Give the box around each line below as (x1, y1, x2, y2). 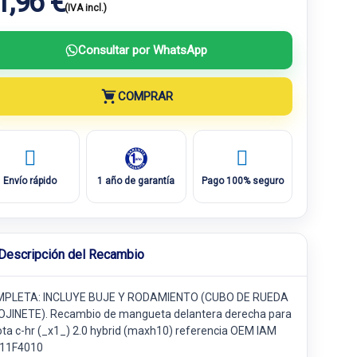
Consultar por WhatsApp (78, 42, 207, 57)
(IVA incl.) (64, 2, 107, 14)
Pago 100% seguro (201, 175, 284, 186)
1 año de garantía (97, 175, 175, 186)
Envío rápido (3, 175, 57, 186)
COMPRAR (117, 88, 173, 104)
